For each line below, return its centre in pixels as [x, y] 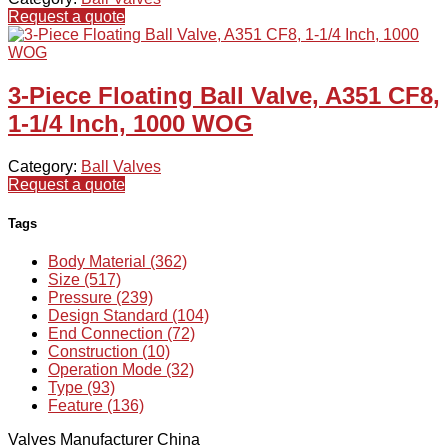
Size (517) [84, 279]
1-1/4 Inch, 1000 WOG [130, 123]
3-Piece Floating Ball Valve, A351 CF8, [224, 95]
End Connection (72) [121, 333]
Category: [44, 166]
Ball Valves [121, 166]
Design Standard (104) [128, 315]
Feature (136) [96, 405]
